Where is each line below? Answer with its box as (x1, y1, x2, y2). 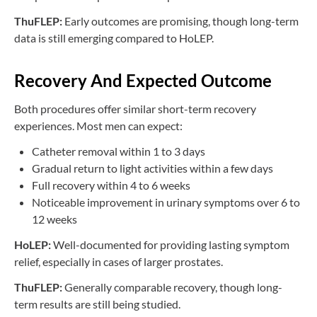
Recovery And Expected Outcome (14, 69, 272, 91)
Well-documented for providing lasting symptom (51, 237, 289, 251)
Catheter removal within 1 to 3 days (32, 144, 205, 158)
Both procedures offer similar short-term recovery (14, 101, 256, 115)
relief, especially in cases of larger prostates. (14, 254, 223, 268)
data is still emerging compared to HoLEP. (14, 30, 214, 45)
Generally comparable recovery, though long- (64, 279, 282, 294)
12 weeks (32, 212, 77, 226)
